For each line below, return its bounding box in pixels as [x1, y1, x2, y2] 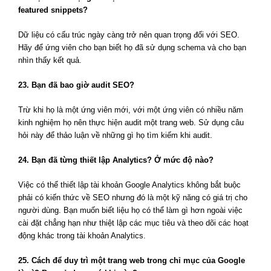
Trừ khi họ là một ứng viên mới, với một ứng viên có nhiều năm [18, 105, 243, 115]
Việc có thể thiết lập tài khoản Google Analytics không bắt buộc [18, 180, 241, 190]
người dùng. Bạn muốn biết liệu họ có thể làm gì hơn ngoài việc [18, 206, 243, 215]
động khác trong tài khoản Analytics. [18, 231, 146, 241]
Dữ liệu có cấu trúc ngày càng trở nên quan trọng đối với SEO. [18, 30, 240, 40]
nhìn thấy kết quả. [18, 56, 82, 65]
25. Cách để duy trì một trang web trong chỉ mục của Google [18, 256, 245, 266]
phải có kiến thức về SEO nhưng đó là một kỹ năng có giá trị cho [18, 193, 247, 203]
